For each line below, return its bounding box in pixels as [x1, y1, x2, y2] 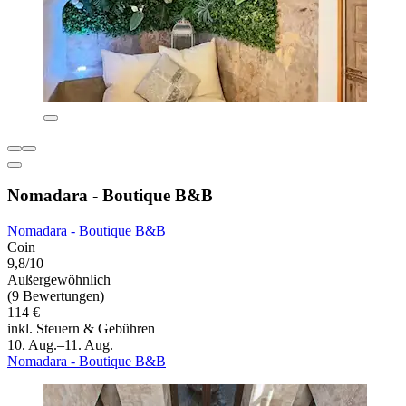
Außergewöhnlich [7, 271, 111, 287]
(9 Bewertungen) [7, 287, 104, 304]
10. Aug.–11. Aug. [7, 336, 113, 353]
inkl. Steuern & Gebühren [7, 320, 155, 336]
